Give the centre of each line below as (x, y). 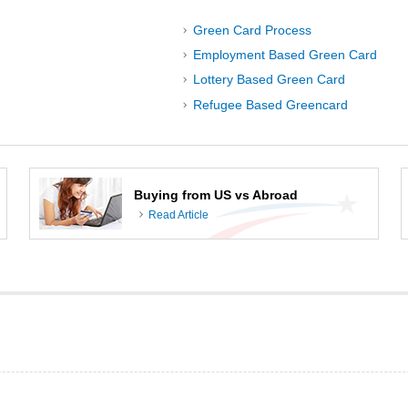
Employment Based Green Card (285, 55)
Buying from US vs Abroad (216, 195)
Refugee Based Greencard (270, 104)
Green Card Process (252, 30)
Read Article (178, 214)
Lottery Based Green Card (269, 80)
